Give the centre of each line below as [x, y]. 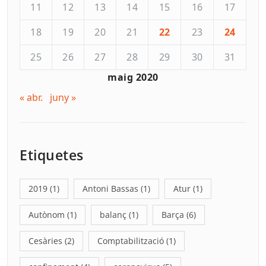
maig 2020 [133, 77]
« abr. [31, 97]
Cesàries [45, 240]
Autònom [47, 214]
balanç [113, 214]
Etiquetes [52, 155]
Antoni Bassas [110, 188]
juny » [63, 97]
